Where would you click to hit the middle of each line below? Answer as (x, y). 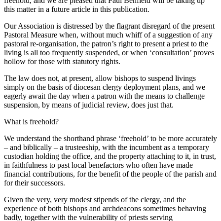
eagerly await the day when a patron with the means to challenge (104, 96)
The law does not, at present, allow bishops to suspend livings (100, 78)
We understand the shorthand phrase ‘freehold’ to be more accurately (110, 139)
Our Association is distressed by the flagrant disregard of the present (109, 26)
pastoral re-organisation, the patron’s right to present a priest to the (106, 44)
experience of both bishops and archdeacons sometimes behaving (105, 209)
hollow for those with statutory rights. (62, 62)
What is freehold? (31, 122)
